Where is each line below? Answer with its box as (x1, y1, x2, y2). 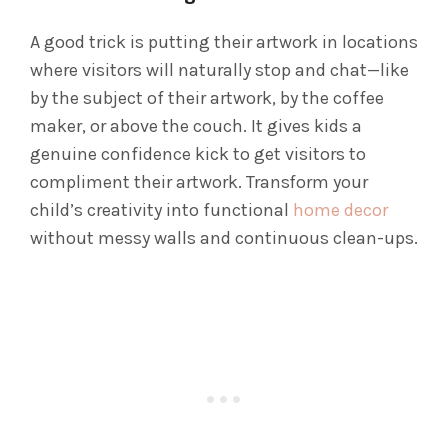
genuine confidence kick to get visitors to (30, 143, 366, 166)
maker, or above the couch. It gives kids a (30, 115, 362, 138)
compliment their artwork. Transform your (30, 171, 368, 194)
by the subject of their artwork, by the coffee (30, 87, 384, 110)
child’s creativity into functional (30, 199, 293, 222)
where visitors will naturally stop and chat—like (30, 59, 409, 82)
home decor (293, 199, 388, 222)
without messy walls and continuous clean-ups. (30, 227, 418, 250)
